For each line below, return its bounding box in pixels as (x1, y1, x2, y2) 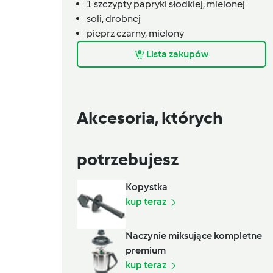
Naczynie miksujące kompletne (126, 229, 262, 241)
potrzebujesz (77, 148, 179, 169)
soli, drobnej (87, 12, 141, 24)
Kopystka (126, 180, 168, 193)
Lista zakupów (146, 48, 208, 60)
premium (126, 244, 166, 256)
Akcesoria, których (77, 107, 223, 128)
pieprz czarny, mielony (87, 27, 184, 39)
